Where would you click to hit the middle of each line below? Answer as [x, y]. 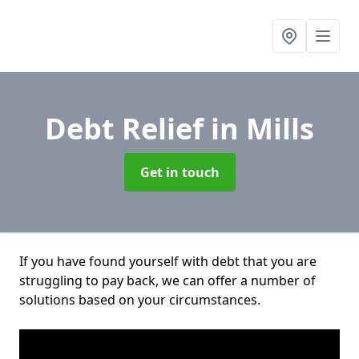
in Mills [262, 129]
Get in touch [179, 172]
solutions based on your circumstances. [140, 300]
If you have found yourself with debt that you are [168, 261]
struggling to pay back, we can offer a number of [167, 280]
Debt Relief [128, 129]
